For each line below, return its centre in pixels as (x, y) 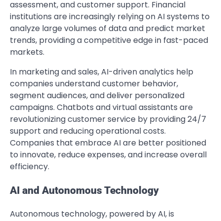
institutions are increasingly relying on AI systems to (110, 16)
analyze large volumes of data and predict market (108, 28)
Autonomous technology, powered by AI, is (92, 214)
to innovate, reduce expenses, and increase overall (108, 154)
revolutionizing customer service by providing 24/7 (108, 119)
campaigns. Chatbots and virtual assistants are (101, 107)
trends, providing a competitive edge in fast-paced (109, 40)
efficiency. (30, 166)
